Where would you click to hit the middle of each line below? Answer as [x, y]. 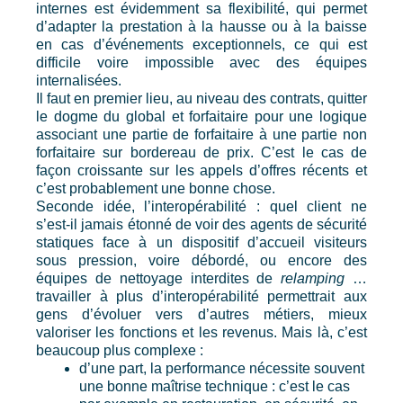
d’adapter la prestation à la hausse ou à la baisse [201, 27]
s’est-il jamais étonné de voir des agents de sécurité [201, 225]
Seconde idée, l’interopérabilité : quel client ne [201, 207]
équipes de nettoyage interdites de [159, 279]
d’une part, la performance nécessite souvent [222, 369]
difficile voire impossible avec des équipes [201, 63]
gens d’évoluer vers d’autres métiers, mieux [201, 315]
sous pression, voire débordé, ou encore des [201, 261]
